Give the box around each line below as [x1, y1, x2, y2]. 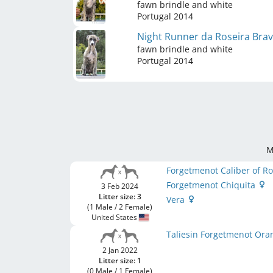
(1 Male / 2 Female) [87, 202, 153, 212]
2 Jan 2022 [102, 245, 138, 255]
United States [91, 212, 139, 222]
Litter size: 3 [98, 191, 141, 202]
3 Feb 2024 [101, 181, 139, 191]
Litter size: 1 [98, 255, 141, 266]
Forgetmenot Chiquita [166, 179, 258, 191]
